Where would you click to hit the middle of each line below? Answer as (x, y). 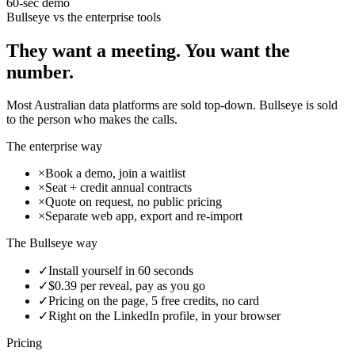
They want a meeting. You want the (148, 50)
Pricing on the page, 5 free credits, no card (154, 301)
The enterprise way (54, 147)
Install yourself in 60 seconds (121, 271)
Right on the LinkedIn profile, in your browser (164, 316)
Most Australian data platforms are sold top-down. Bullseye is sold (172, 105)
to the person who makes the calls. (92, 120)
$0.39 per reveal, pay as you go (127, 286)
